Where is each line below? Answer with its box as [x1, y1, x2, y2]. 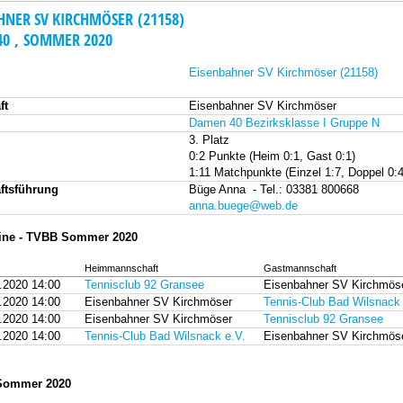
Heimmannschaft [85, 263, 158, 273]
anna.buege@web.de [189, 199, 298, 212]
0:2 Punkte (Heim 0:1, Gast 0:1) [189, 149, 355, 163]
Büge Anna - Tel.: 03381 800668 [189, 183, 359, 196]
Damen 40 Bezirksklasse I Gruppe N [189, 116, 380, 130]
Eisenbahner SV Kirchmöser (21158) [189, 66, 378, 79]
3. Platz [189, 133, 229, 147]
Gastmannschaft [264, 263, 336, 273]
